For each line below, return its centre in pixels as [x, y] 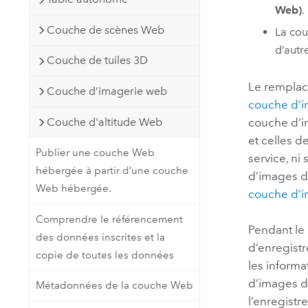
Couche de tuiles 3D [97, 60]
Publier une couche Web [95, 153]
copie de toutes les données [104, 255]
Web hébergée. [73, 189]
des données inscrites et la [100, 237]
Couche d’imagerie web [107, 91]
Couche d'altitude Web [104, 122]
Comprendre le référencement [109, 219]
